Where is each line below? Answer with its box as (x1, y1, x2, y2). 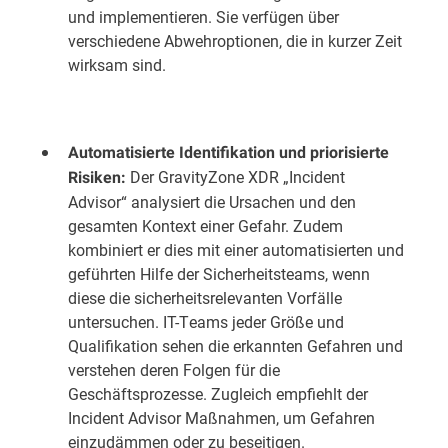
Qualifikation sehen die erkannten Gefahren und (68, 335, 403, 356)
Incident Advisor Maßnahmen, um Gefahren (68, 407, 375, 428)
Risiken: (68, 168, 126, 187)
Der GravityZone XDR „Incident (126, 166, 345, 187)
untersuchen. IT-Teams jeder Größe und (68, 311, 344, 332)
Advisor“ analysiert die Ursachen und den (68, 191, 356, 212)
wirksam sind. (68, 54, 166, 75)
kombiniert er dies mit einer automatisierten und (68, 239, 404, 260)
